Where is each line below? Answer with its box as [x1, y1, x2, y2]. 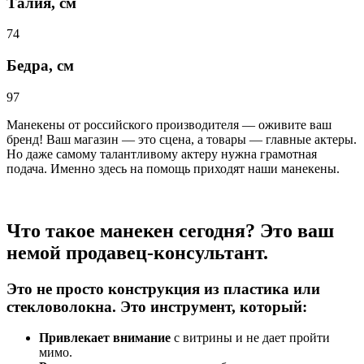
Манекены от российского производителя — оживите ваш [6, 117, 331, 132]
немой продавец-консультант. [6, 241, 268, 263]
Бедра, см [6, 57, 74, 75]
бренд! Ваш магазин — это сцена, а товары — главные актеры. [6, 132, 357, 146]
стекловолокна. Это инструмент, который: [6, 297, 307, 315]
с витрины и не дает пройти [171, 331, 330, 345]
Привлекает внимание [39, 331, 171, 345]
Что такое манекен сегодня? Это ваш [6, 219, 334, 241]
